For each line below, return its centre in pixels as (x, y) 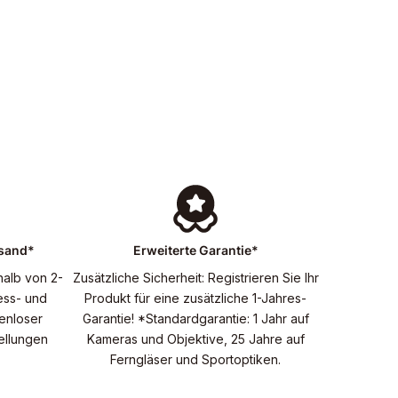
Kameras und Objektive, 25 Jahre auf (195, 338)
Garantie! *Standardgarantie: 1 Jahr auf (195, 318)
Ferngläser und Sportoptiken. (195, 359)
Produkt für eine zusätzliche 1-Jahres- (195, 298)
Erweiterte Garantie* (195, 250)
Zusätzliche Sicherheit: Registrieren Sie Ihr (195, 277)
